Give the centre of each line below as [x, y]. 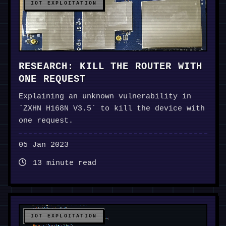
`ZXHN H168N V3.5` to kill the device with [112, 109]
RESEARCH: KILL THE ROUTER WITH [111, 67]
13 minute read [62, 163]
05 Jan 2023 [44, 145]
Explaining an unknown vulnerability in [105, 97]
